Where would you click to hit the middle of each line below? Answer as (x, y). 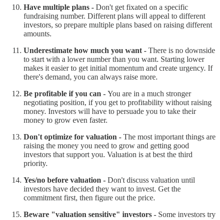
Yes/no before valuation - (66, 180)
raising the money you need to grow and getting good (106, 145)
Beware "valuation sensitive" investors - (91, 214)
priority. (36, 163)
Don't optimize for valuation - (73, 137)
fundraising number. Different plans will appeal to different (114, 16)
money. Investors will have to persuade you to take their (110, 111)
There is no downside (182, 50)
